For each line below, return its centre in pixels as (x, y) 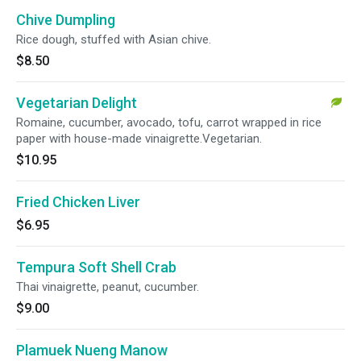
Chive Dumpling (66, 20)
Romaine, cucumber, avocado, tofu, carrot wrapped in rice (169, 122)
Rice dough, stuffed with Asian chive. (114, 39)
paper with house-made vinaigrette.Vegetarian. (139, 139)
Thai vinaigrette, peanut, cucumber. (108, 287)
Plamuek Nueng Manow (92, 350)
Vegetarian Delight (77, 103)
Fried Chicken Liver (78, 202)
